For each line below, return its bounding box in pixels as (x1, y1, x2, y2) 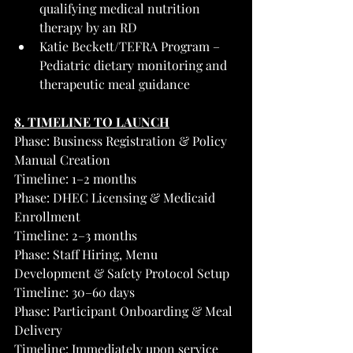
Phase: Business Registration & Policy (14, 132, 230, 149)
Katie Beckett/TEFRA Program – (39, 37, 223, 54)
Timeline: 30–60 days (14, 283, 135, 300)
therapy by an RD (39, 18, 137, 35)
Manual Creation (14, 150, 110, 168)
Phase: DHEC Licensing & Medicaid (14, 188, 218, 206)
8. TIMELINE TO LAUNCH (14, 113, 169, 130)
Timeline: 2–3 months (14, 226, 137, 243)
